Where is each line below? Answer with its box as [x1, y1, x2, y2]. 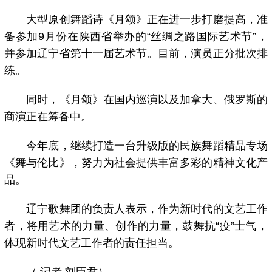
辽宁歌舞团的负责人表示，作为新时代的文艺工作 [4, 202, 268, 215]
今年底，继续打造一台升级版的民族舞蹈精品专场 [4, 139, 268, 152]
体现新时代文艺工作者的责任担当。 [4, 236, 180, 249]
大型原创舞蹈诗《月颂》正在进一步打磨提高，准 [4, 13, 268, 25]
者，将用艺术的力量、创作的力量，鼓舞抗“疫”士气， [4, 219, 268, 232]
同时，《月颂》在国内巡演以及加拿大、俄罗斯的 [4, 93, 268, 106]
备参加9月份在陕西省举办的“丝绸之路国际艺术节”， [4, 30, 268, 42]
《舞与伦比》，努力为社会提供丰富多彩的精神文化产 [4, 156, 268, 169]
